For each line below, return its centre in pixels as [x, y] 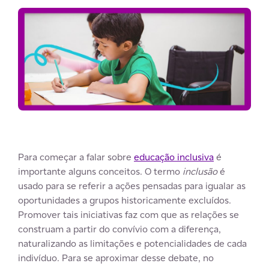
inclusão [200, 171]
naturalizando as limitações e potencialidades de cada [132, 243]
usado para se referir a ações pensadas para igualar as [132, 186]
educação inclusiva [174, 157]
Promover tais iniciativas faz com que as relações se [128, 214]
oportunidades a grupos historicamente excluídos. [125, 200]
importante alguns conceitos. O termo [100, 171]
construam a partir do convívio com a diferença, [119, 229]
